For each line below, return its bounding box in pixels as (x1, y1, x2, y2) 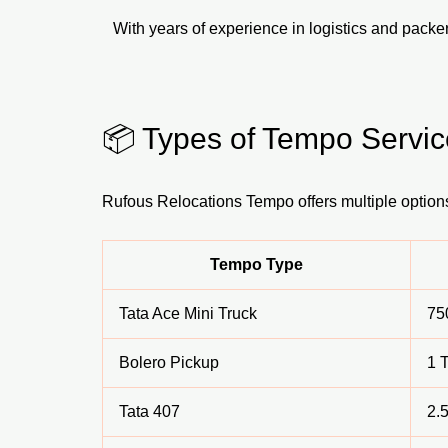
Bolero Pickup (119, 354, 219, 372)
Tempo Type (210, 256, 303, 274)
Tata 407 (119, 403, 180, 421)
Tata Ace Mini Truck (119, 305, 257, 323)
